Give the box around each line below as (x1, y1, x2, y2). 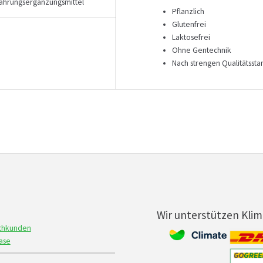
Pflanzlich (172, 6, 205, 17)
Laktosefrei (172, 32, 211, 43)
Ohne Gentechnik (172, 45, 232, 56)
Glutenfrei (172, 19, 207, 30)
